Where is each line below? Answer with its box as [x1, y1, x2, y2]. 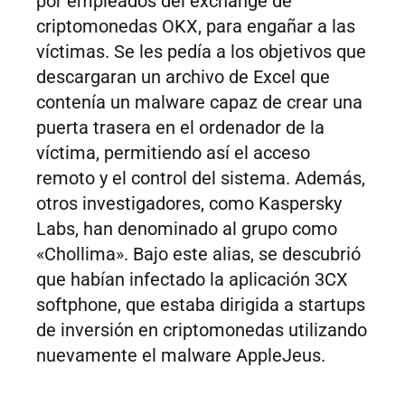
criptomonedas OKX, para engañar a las [36, 15, 355, 38]
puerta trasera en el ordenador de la [36, 117, 325, 139]
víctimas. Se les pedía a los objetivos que [36, 41, 366, 63]
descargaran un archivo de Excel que [36, 66, 330, 89]
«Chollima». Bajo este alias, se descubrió [36, 243, 361, 266]
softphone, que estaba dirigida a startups [36, 294, 365, 316]
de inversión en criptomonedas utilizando [36, 319, 367, 342]
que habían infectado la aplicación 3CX [36, 268, 348, 291]
